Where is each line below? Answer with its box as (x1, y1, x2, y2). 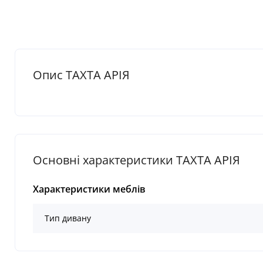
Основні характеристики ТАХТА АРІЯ (33, 152, 240, 168)
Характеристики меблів (33, 183, 146, 196)
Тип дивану (45, 213, 91, 224)
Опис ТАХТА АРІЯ (33, 67, 130, 83)
